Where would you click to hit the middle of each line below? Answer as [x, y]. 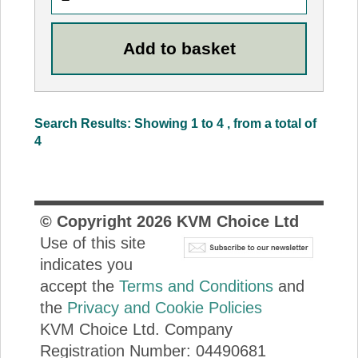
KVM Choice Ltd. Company [136, 329]
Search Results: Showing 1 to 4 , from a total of [175, 124]
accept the [79, 286]
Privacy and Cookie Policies [164, 307]
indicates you [86, 264]
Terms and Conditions [196, 286]
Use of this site [92, 243]
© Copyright [88, 221]
